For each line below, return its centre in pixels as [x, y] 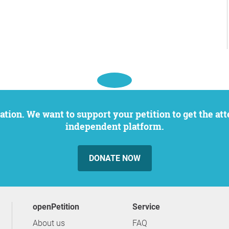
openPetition [58, 207]
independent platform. [114, 126]
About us [49, 223]
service [149, 207]
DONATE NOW [114, 158]
